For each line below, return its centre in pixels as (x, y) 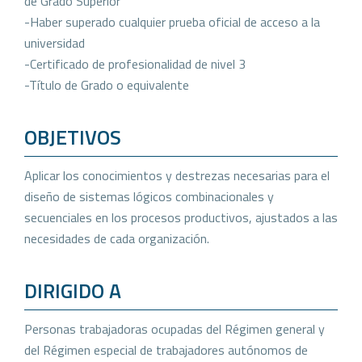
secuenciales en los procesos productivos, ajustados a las (181, 217)
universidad (55, 42)
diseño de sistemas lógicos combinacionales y (149, 196)
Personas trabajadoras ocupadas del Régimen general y (175, 328)
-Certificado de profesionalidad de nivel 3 (135, 63)
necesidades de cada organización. (117, 238)
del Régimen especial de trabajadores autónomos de (166, 349)
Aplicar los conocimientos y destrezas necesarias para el (177, 175)
